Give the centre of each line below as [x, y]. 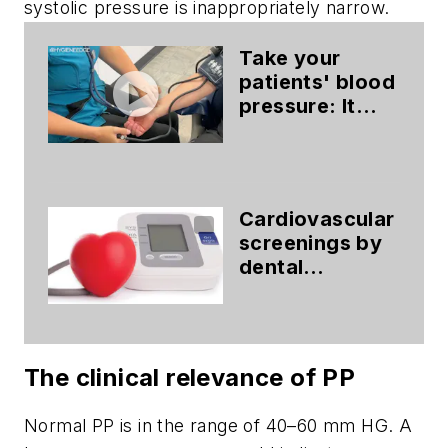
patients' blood [317, 81]
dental [271, 266]
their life [281, 153]
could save [294, 129]
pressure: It [297, 105]
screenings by [311, 242]
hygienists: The [317, 290]
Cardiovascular [317, 218]
